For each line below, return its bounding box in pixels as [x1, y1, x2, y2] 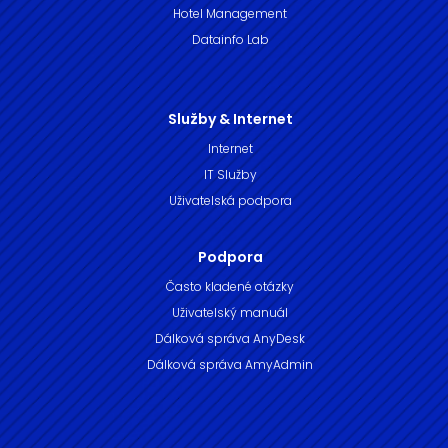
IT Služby [203, 166, 257, 184]
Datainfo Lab [191, 31, 269, 49]
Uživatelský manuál [172, 304, 288, 322]
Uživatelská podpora [168, 192, 292, 210]
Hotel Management [173, 5, 287, 23]
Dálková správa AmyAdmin [147, 356, 313, 374]
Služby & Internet [167, 109, 293, 130]
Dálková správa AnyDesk [155, 330, 305, 348]
